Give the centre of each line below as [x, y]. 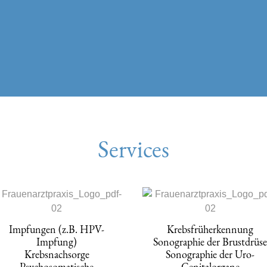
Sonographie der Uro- [210, 254]
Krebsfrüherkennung [210, 229]
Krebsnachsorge [57, 254]
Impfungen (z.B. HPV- [57, 229]
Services [133, 149]
